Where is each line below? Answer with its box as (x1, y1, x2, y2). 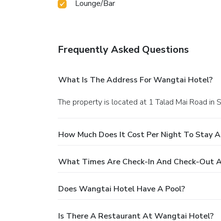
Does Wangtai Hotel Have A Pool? (58, 183, 185, 194)
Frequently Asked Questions (58, 42, 189, 56)
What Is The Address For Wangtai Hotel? (58, 74, 213, 85)
